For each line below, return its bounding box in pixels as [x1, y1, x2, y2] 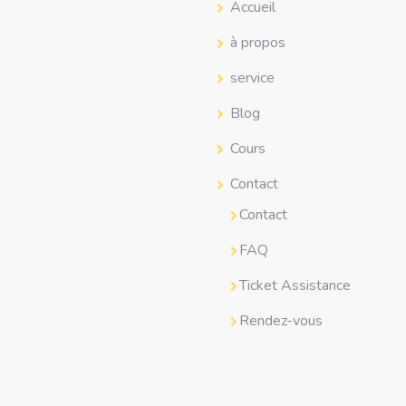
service [230, 68, 275, 88]
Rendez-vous [239, 311, 323, 331]
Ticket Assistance [239, 275, 351, 295]
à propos [230, 33, 285, 53]
